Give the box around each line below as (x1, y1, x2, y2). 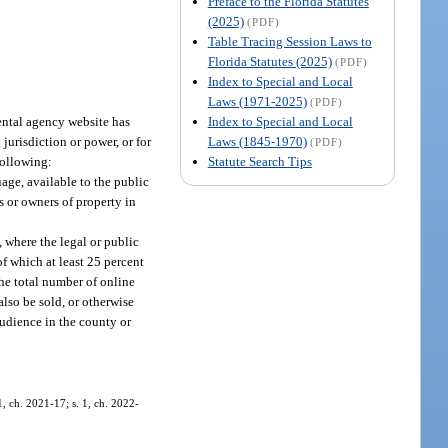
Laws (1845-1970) (207, 133, 307, 149)
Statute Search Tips (207, 153, 312, 169)
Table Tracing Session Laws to (207, 33, 372, 49)
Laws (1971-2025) (207, 93, 307, 109)
